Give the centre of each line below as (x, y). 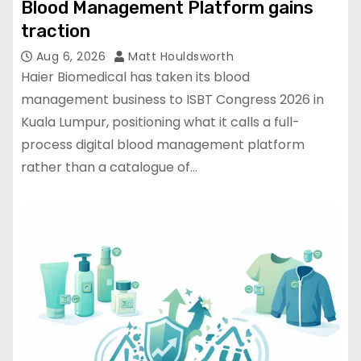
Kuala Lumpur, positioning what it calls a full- (160, 122)
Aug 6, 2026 (73, 56)
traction (56, 31)
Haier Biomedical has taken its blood (135, 77)
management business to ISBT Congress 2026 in (172, 99)
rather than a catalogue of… (109, 167)
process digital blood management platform (163, 144)
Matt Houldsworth (179, 56)
